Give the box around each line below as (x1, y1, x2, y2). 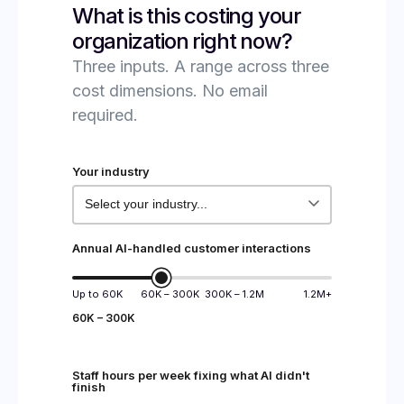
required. (72, 106, 138, 125)
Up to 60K (72, 287, 123, 300)
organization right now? (72, 28, 292, 55)
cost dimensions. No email (72, 81, 268, 101)
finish (72, 379, 106, 394)
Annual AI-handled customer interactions (72, 240, 311, 255)
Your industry (72, 163, 150, 179)
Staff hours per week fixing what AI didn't (72, 367, 309, 382)
